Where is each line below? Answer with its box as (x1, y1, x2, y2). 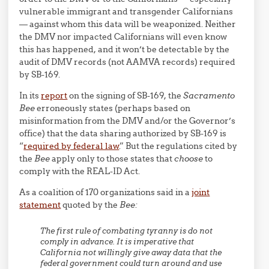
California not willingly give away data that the (40, 247, 222, 258)
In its (19, 90, 41, 101)
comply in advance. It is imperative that (40, 237, 195, 247)
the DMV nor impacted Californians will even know (19, 31, 228, 42)
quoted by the (61, 199, 120, 210)
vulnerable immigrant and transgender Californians (19, 6, 234, 17)
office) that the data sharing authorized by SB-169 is (19, 128, 227, 139)
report (41, 90, 68, 101)
